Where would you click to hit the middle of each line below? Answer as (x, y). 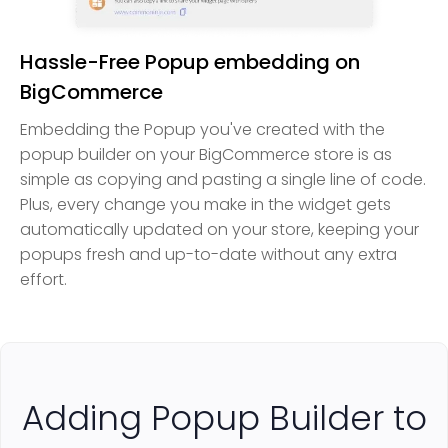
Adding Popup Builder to (224, 418)
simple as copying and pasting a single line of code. (223, 180)
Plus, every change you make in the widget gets (205, 205)
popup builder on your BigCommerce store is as (206, 155)
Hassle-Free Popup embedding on (190, 62)
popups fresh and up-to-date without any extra (208, 255)
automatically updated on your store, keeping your (219, 230)
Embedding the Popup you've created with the (202, 130)
